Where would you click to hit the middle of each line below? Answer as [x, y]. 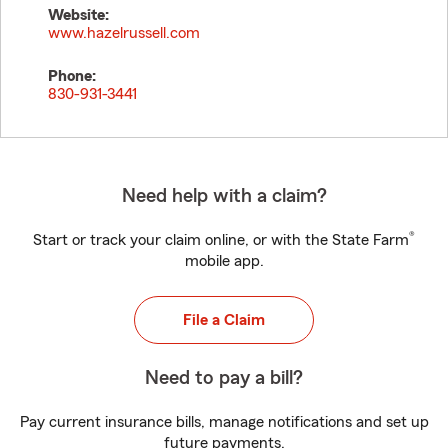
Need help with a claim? [224, 196]
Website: [78, 15]
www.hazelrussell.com [124, 33]
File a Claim [224, 320]
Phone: [72, 76]
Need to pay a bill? [224, 378]
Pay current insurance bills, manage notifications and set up [224, 422]
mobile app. [224, 261]
